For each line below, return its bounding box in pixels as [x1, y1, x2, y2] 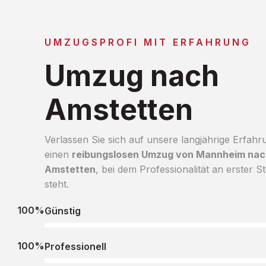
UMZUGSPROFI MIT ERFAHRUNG [44, 36, 251, 48]
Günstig [44, 204, 81, 217]
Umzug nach [44, 58, 219, 93]
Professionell [44, 240, 106, 252]
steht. [44, 178, 69, 190]
